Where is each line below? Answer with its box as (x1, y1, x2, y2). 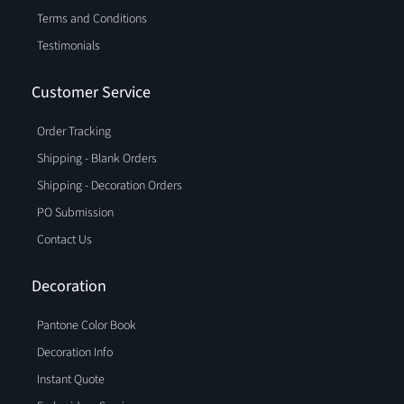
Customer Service (32, 80, 151, 104)
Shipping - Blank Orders (37, 149, 158, 168)
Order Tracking (37, 122, 112, 141)
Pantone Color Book (37, 316, 137, 335)
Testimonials (37, 36, 101, 55)
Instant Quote (37, 370, 106, 389)
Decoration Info (37, 343, 114, 362)
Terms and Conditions (37, 9, 148, 28)
